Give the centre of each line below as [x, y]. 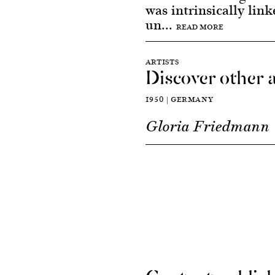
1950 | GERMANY [179, 99]
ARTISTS [162, 62]
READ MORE [199, 27]
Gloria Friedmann [207, 126]
